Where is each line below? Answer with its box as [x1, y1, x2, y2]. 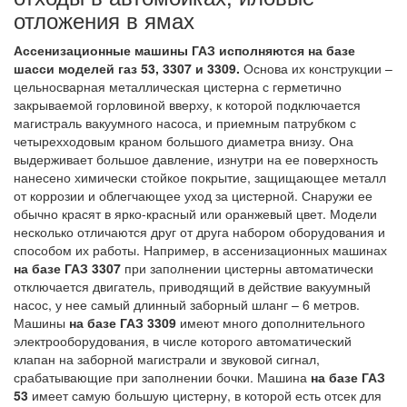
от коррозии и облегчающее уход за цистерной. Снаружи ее [14, 186, 372, 205]
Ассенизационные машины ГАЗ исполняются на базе [14, 41, 355, 60]
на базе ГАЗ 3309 [69, 313, 176, 333]
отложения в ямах [14, 4, 194, 36]
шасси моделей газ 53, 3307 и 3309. [14, 59, 240, 78]
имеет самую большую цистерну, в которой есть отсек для [28, 386, 382, 405]
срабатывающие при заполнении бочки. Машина [14, 368, 311, 387]
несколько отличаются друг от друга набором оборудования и [14, 223, 385, 242]
